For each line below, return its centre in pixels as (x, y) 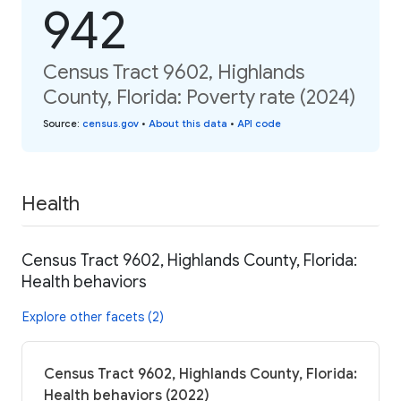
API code (259, 123)
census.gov (111, 123)
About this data (188, 123)
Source (60, 123)
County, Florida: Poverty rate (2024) (199, 97)
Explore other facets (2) (93, 317)
